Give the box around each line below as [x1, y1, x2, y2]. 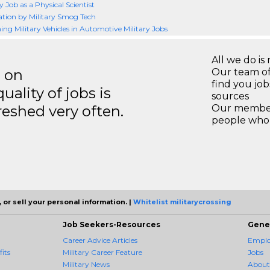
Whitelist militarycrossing [133, 198, 231, 206]
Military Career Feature [63, 248, 142, 257]
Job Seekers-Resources [63, 220, 160, 229]
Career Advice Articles [63, 236, 137, 245]
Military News [63, 260, 110, 269]
